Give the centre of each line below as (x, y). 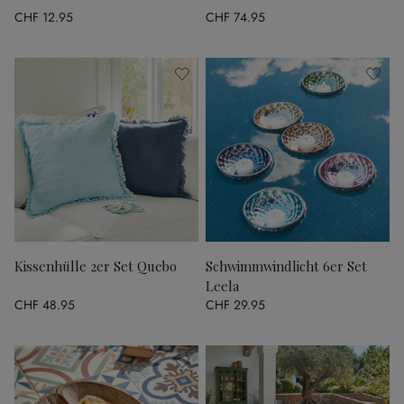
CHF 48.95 (45, 304)
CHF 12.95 (44, 17)
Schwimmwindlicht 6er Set (286, 266)
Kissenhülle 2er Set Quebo (96, 266)
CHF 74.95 (235, 17)
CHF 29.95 (235, 304)
